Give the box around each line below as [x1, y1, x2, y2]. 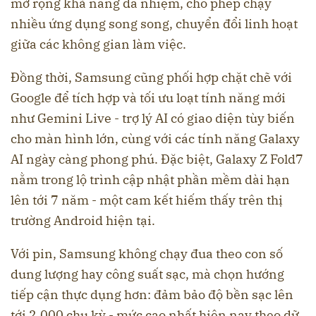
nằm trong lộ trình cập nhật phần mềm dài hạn [11, 171, 290, 188]
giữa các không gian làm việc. [11, 35, 186, 52]
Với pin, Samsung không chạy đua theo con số [11, 245, 283, 262]
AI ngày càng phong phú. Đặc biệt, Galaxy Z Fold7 [11, 150, 303, 167]
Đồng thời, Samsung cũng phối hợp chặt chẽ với [11, 68, 292, 85]
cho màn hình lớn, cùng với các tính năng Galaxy [11, 130, 300, 147]
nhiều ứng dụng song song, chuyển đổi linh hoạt [11, 15, 298, 32]
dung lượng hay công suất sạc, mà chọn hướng [11, 265, 284, 282]
